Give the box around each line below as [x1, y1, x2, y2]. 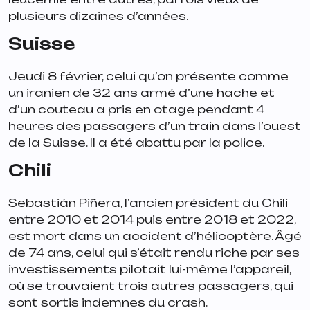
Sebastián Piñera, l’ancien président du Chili [8, 195, 288, 210]
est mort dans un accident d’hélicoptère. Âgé [8, 228, 302, 243]
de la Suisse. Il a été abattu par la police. [8, 135, 266, 149]
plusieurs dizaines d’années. [8, 8, 190, 23]
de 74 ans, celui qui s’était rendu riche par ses [8, 245, 300, 259]
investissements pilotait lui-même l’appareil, [8, 262, 291, 276]
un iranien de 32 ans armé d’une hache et [8, 85, 275, 100]
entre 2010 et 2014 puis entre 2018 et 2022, [8, 212, 295, 226]
